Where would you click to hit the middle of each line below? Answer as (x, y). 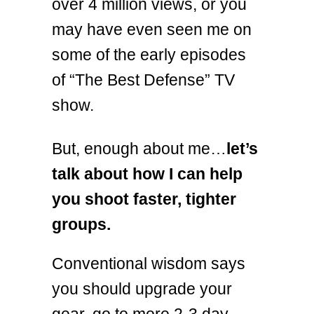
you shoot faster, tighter (144, 199)
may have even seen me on (152, 30)
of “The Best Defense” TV (143, 80)
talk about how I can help (147, 173)
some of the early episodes (149, 55)
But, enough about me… (139, 148)
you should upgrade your (142, 288)
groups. (81, 224)
